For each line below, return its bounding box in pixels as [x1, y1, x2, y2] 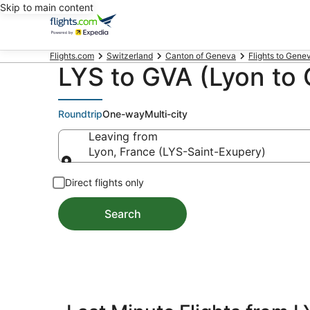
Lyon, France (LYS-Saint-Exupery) [89, 145, 266, 158]
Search [104, 207, 141, 221]
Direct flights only [65, 176, 144, 188]
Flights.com [50, 51, 94, 61]
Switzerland [107, 51, 153, 61]
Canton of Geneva [165, 51, 236, 61]
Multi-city [145, 108, 188, 120]
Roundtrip [58, 108, 102, 120]
